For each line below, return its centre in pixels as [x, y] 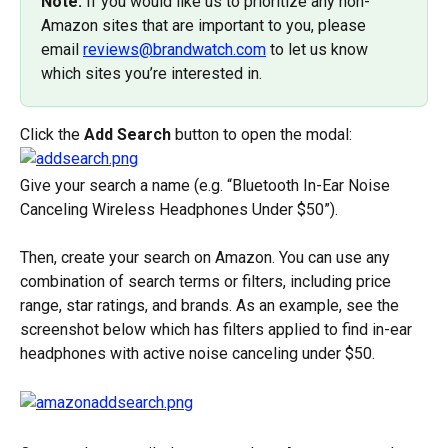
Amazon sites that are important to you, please [205, 25]
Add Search [127, 134]
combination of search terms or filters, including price [207, 282]
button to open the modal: [261, 134]
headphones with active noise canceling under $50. [197, 354]
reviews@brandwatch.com [174, 49]
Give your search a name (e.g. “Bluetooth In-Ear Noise [207, 185]
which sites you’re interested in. [151, 73]
